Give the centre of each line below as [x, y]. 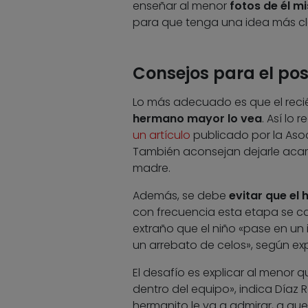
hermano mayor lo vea [197, 119]
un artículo [161, 135]
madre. [151, 168]
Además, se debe [180, 196]
